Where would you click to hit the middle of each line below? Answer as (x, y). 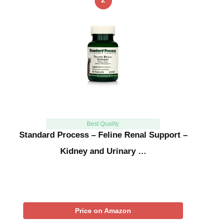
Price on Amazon (103, 210)
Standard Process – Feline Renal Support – (103, 135)
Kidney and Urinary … (103, 151)
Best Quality (103, 124)
